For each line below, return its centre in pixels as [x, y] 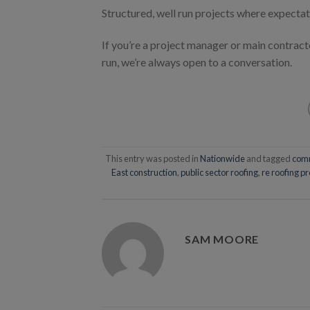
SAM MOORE [222, 239]
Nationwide [223, 159]
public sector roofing [219, 173]
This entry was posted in [153, 159]
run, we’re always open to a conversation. [197, 62]
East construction [144, 173]
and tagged [269, 159]
